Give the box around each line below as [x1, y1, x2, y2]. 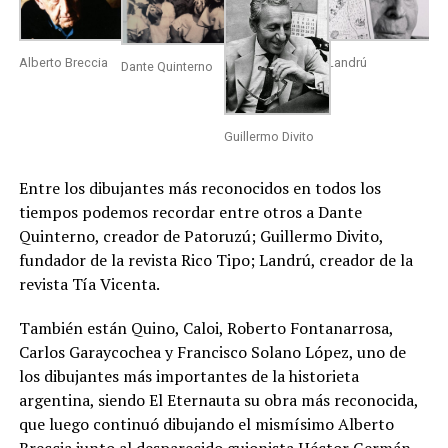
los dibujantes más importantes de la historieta [18, 364, 359, 387]
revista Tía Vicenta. [18, 272, 160, 295]
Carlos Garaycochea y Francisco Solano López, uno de [18, 340, 406, 363]
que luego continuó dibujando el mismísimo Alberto [18, 412, 394, 435]
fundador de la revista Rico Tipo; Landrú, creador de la [18, 248, 413, 271]
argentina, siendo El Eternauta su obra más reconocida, [18, 388, 418, 411]
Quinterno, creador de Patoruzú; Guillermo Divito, [18, 224, 383, 247]
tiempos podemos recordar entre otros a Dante [18, 200, 362, 223]
